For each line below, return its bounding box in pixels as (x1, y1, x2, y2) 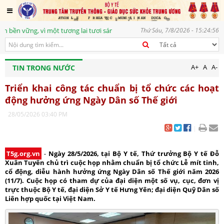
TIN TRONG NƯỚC (12, 63, 75, 73)
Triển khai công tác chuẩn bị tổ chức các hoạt (5, 82, 219, 94)
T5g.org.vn (6, 149, 40, 158)
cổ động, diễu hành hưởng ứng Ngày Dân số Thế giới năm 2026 (5, 167, 219, 176)
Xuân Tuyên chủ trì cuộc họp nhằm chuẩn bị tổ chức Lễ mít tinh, (5, 158, 219, 167)
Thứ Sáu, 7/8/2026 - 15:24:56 (140, 26, 219, 35)
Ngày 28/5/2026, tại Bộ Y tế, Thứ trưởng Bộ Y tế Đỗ (48, 149, 219, 158)
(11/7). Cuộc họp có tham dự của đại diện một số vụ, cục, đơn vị (5, 176, 219, 185)
